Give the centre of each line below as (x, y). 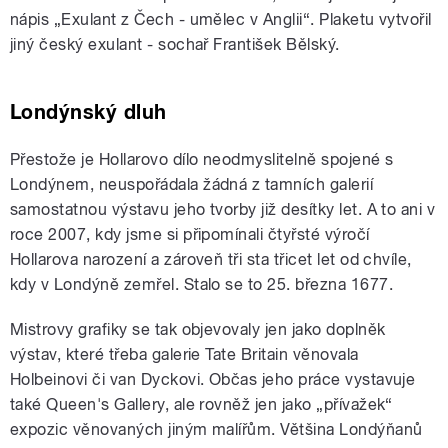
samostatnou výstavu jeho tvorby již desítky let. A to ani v (223, 209)
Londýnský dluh (88, 111)
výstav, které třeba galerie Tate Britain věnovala (184, 354)
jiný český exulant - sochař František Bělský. (175, 44)
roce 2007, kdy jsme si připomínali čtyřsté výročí (190, 234)
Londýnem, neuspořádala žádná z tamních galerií (192, 184)
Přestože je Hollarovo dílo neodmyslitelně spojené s (202, 159)
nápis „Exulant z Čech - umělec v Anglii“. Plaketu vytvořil (221, 19)
